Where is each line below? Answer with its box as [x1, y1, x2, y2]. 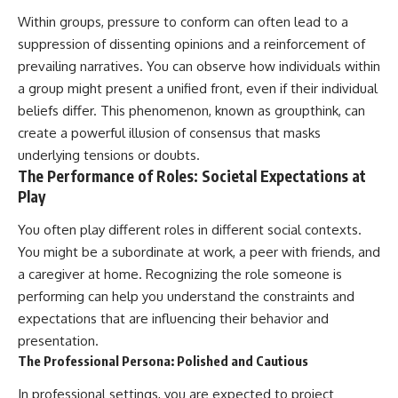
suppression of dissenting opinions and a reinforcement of [18, 35, 365, 52]
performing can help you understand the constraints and [18, 288, 354, 306]
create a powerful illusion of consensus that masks [18, 123, 321, 141]
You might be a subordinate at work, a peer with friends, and [18, 243, 380, 261]
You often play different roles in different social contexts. [18, 221, 362, 239]
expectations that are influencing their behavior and [18, 310, 329, 328]
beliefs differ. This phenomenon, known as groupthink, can [18, 101, 365, 119]
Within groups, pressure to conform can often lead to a [18, 12, 348, 30]
